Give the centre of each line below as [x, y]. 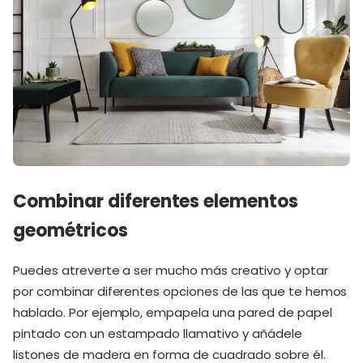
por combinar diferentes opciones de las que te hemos [180, 291]
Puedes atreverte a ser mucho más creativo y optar [171, 270]
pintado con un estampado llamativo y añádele [158, 333]
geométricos [70, 230]
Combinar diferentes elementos [156, 201]
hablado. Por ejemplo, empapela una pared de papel [173, 312]
